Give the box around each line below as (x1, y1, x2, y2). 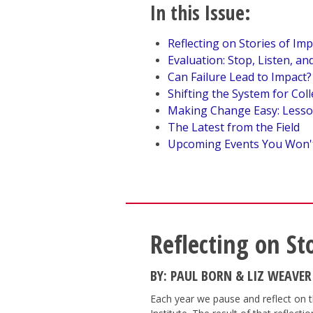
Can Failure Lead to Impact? (167, 69, 312, 85)
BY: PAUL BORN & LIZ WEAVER (150, 266, 312, 285)
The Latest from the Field (167, 119, 300, 135)
